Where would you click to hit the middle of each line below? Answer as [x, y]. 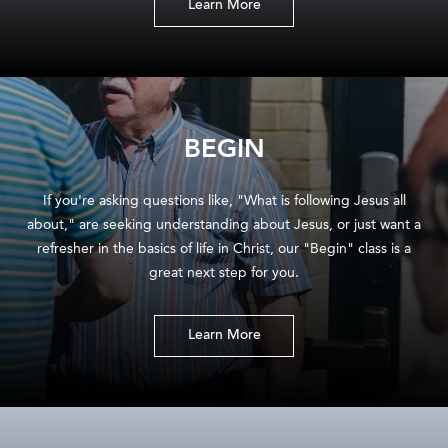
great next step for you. [224, 273]
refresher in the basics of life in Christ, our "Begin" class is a [224, 249]
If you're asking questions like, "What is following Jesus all [224, 201]
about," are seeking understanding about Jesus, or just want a [224, 225]
